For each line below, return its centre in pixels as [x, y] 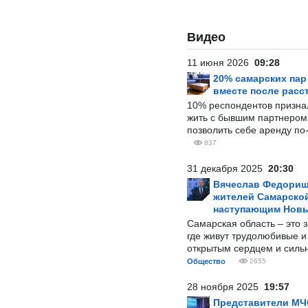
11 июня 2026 [221, 63]
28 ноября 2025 [225, 287]
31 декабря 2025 [228, 168]
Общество [206, 261]
